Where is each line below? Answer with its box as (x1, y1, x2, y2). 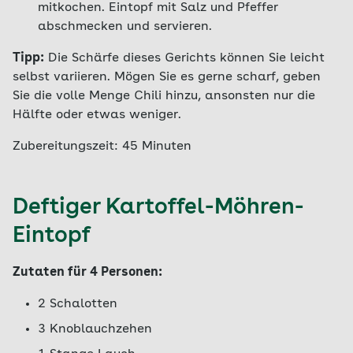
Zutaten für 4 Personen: (13, 266, 162, 279)
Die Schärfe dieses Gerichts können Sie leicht (44, 52, 325, 65)
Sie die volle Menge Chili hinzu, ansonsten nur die (13, 90, 315, 102)
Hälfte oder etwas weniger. (13, 109, 181, 121)
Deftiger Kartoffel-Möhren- (13, 197, 304, 219)
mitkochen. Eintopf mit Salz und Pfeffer (38, 2, 278, 14)
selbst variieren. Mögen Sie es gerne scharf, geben (13, 71, 321, 84)
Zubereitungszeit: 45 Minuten (13, 140, 191, 153)
